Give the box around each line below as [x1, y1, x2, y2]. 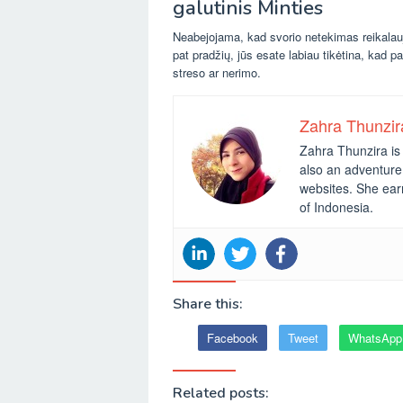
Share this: [173, 293, 243, 314]
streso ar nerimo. [173, 63, 261, 81]
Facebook [207, 328, 258, 346]
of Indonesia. [300, 197, 373, 216]
